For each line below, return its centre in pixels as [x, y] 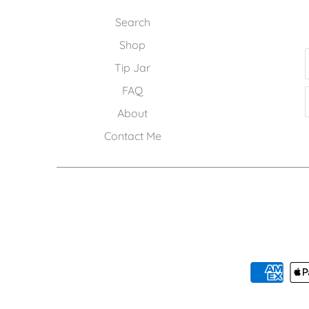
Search [132, 22]
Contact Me [132, 136]
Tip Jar [132, 67]
